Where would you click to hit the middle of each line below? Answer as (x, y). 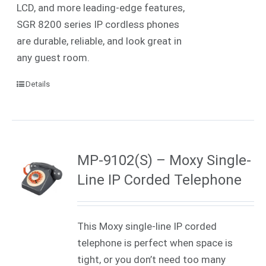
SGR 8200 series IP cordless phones (98, 24)
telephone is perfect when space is (155, 243)
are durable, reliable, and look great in (99, 41)
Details (38, 84)
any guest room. (56, 57)
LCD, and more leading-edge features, (101, 7)
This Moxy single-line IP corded (147, 226)
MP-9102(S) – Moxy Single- (164, 160)
